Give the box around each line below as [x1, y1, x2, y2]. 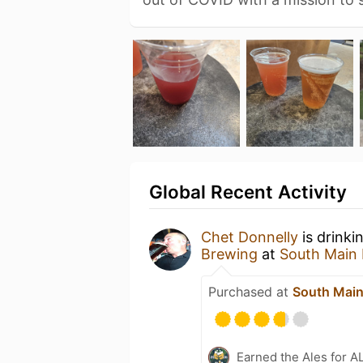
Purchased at [208, 283, 293, 300]
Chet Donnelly [201, 228, 298, 246]
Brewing [201, 245, 262, 263]
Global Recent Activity [149, 180, 347, 203]
